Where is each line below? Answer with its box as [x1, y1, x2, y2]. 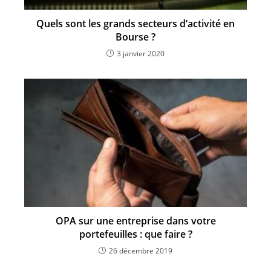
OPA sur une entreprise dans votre [55, 214, 216, 228]
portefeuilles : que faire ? [79, 227, 192, 241]
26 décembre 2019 [109, 246, 172, 256]
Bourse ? [116, 30, 155, 44]
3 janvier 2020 [117, 48, 165, 59]
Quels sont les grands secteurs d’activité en [36, 17, 235, 31]
